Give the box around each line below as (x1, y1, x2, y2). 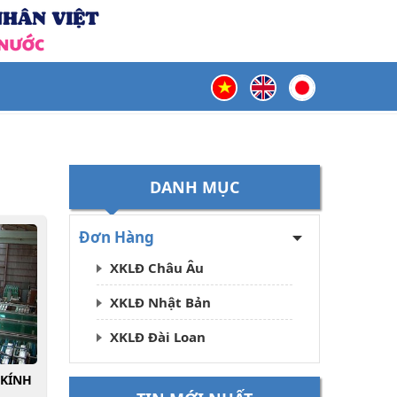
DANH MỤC (149, 176, 239, 198)
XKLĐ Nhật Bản (109, 293, 211, 311)
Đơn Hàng (78, 227, 154, 247)
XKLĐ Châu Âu (109, 259, 204, 276)
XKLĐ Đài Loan (109, 328, 206, 346)
